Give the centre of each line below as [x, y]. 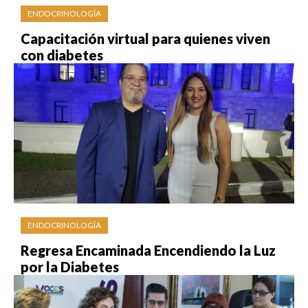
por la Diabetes [70, 266]
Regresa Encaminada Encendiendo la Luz [148, 250]
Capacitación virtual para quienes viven [145, 38]
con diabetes [62, 55]
